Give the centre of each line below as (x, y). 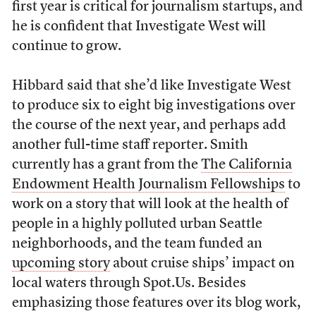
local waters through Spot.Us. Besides (129, 284)
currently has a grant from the (106, 165)
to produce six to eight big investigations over (153, 106)
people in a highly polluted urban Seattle (137, 224)
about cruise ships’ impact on (202, 264)
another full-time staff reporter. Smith (130, 145)
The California (246, 165)
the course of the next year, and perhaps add (149, 126)
